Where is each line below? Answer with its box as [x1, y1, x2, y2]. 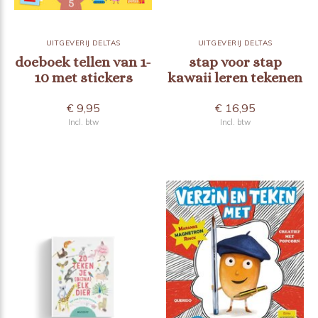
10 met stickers [33, 70, 133, 87]
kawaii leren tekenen [168, 70, 302, 87]
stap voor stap [188, 54, 282, 71]
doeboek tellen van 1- [15, 54, 151, 71]
